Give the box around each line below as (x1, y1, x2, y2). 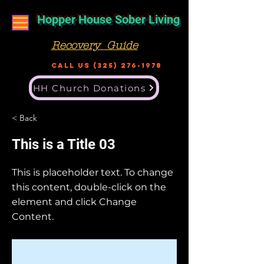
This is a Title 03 (12, 136, 115, 153)
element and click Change (12, 196, 137, 207)
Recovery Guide (51, 39, 138, 52)
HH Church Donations (32, 82, 146, 94)
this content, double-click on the (12, 181, 166, 193)
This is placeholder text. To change (12, 167, 173, 178)
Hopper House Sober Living (37, 12, 183, 27)
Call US (51, 61, 93, 70)
